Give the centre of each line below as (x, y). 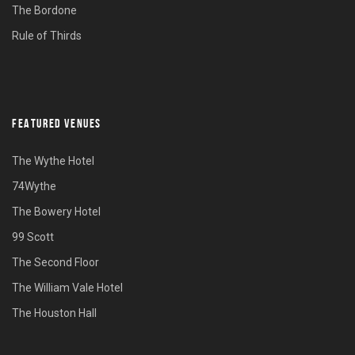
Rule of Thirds (47, 36)
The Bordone (44, 11)
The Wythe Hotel (53, 161)
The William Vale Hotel (67, 288)
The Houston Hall (54, 313)
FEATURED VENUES (57, 124)
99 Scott (33, 237)
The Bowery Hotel (56, 212)
